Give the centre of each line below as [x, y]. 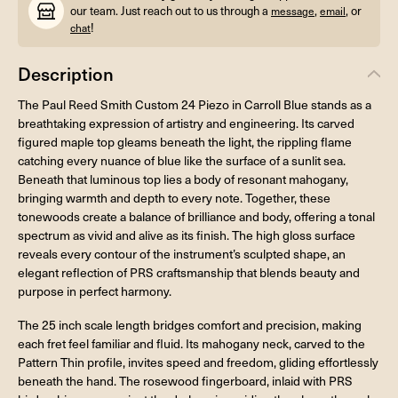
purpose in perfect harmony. [95, 291]
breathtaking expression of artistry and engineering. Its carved [186, 123]
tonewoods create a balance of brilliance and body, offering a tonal [196, 216]
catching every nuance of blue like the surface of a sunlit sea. [182, 160]
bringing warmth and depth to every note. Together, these [174, 197]
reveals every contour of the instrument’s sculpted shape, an [182, 253]
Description [66, 73]
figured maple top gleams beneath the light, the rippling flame [185, 141]
